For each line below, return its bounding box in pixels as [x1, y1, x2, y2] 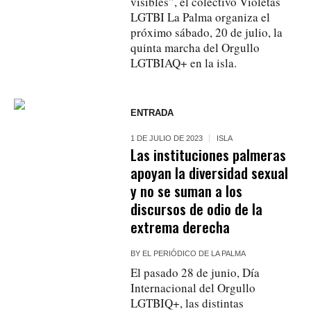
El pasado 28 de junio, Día [131, 264, 260, 280]
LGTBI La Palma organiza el [131, 8, 271, 25]
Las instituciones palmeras [131, 143, 287, 165]
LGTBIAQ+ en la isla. [131, 54, 237, 71]
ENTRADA [131, 107, 174, 118]
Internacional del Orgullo [131, 279, 256, 296]
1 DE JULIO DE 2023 [131, 133, 203, 142]
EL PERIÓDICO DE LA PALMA [142, 249, 246, 258]
